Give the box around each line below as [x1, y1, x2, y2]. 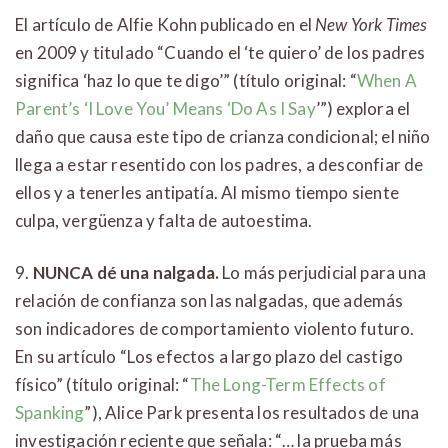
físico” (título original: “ [15, 374, 190, 396]
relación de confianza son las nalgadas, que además [15, 290, 404, 312]
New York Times [315, 14, 428, 36]
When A [356, 70, 417, 92]
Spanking [15, 402, 85, 424]
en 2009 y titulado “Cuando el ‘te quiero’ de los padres [15, 42, 426, 64]
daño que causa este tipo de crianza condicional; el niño [15, 126, 431, 148]
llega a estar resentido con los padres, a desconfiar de [15, 154, 424, 176]
